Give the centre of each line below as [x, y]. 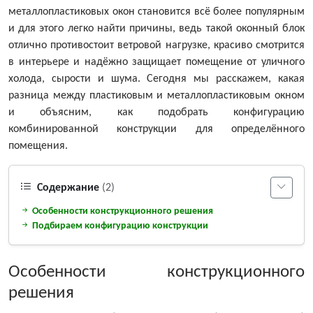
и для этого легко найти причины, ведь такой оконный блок [156, 29]
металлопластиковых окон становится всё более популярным [156, 12]
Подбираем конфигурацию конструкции [119, 226]
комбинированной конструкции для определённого [156, 130]
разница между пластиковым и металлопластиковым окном [156, 96]
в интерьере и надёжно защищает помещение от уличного [156, 63]
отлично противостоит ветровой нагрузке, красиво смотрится [156, 46]
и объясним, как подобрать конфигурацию [156, 113]
